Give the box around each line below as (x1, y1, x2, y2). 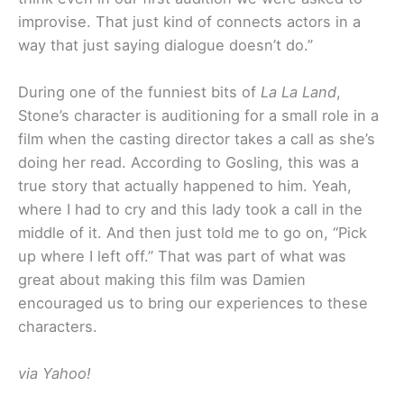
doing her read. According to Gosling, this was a (18, 152, 359, 171)
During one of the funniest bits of (18, 82, 261, 101)
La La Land (261, 82, 336, 101)
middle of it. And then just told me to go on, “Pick (18, 223, 367, 242)
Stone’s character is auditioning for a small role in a (18, 106, 379, 124)
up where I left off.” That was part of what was (18, 246, 346, 265)
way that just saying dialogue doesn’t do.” (18, 35, 313, 54)
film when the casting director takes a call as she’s (18, 129, 375, 148)
